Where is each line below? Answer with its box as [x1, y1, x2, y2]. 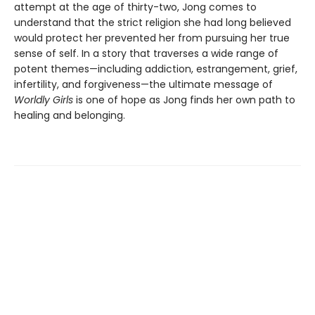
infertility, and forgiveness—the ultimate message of [14, 77, 273, 91]
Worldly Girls [14, 92, 73, 107]
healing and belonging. [14, 108, 125, 122]
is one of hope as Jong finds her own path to [73, 92, 295, 107]
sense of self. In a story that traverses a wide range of [14, 46, 278, 60]
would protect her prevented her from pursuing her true [14, 30, 290, 45]
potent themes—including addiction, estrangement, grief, [14, 61, 297, 76]
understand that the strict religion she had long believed [14, 15, 291, 30]
